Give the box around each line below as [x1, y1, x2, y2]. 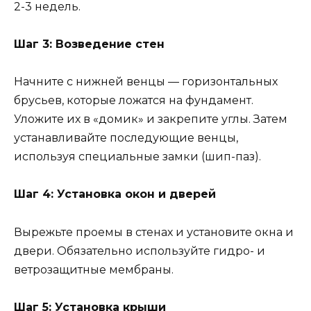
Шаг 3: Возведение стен [14, 37, 165, 51]
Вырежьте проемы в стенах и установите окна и [14, 225, 294, 239]
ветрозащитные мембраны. [14, 262, 174, 276]
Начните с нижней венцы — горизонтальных [14, 75, 278, 89]
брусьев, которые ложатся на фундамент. [14, 94, 253, 108]
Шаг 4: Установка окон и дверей [14, 187, 216, 201]
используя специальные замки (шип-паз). [14, 150, 261, 164]
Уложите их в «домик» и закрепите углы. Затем [14, 112, 287, 126]
